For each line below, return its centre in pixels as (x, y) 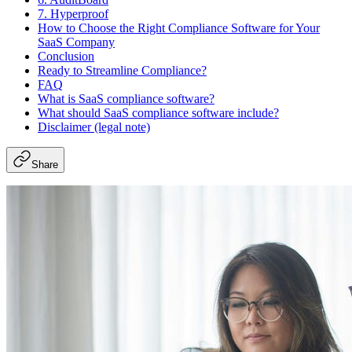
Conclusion (66, 56)
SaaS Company (76, 42)
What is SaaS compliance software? (126, 98)
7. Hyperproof (73, 13)
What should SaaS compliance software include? (158, 112)
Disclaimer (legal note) (94, 126)
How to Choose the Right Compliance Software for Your (179, 27)
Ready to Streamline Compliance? (122, 70)
